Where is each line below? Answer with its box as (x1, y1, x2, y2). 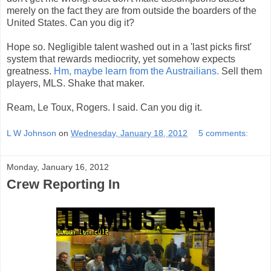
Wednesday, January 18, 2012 (71, 128, 188, 139)
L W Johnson (7, 128, 56, 139)
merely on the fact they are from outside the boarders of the (7, 5, 256, 16)
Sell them (219, 65, 262, 76)
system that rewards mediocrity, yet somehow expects (7, 53, 235, 64)
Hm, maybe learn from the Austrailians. (54, 65, 219, 76)
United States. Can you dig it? (7, 17, 134, 28)
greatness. (7, 65, 54, 76)
